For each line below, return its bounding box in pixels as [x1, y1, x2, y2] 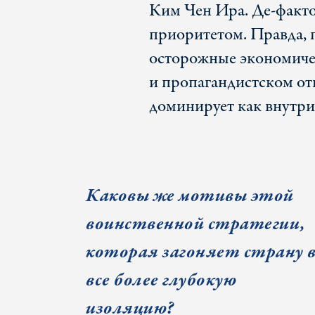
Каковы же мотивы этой [86, 183, 294, 210]
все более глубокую [86, 267, 236, 294]
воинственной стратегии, [86, 211, 306, 238]
